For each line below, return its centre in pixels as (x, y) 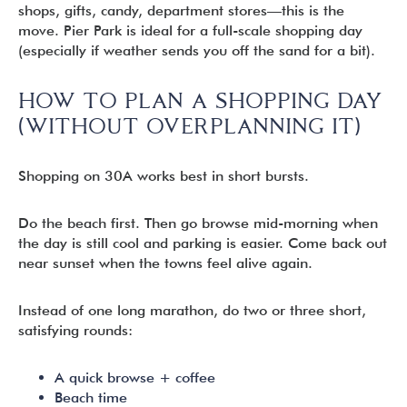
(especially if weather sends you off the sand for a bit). (197, 50)
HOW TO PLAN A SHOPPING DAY (200, 100)
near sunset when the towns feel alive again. (165, 263)
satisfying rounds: (75, 330)
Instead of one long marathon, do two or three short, (192, 310)
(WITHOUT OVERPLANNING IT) (189, 126)
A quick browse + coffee (135, 377)
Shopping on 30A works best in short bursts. (164, 176)
